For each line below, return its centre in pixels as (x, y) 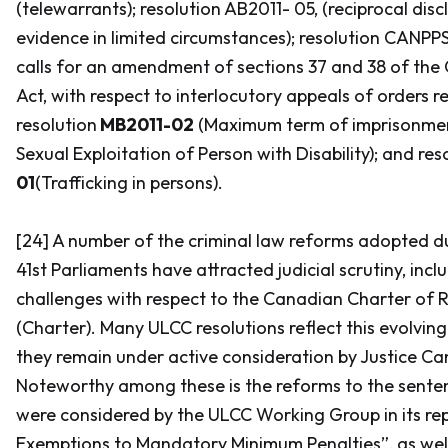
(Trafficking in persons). (129, 182)
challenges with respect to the (139, 298)
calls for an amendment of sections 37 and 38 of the (230, 66)
